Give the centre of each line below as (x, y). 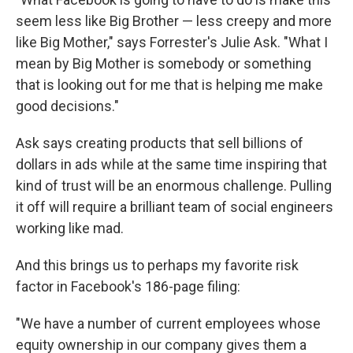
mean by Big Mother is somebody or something (163, 64)
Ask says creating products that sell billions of (160, 143)
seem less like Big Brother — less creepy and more (174, 21)
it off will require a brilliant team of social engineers (175, 207)
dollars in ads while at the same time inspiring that (171, 165)
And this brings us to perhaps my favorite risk (157, 266)
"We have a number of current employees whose (168, 324)
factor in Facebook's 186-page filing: (128, 287)
